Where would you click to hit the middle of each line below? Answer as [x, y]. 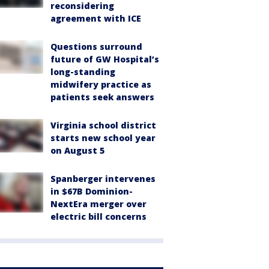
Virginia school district [103, 125]
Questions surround [96, 47]
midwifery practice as [101, 84]
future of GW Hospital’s [105, 59]
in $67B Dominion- [92, 191]
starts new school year [103, 138]
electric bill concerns [98, 216]
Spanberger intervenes [103, 179]
